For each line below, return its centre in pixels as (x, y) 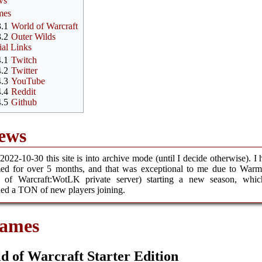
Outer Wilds (34, 36)
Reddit (24, 91)
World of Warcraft (45, 26)
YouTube (28, 81)
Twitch (24, 60)
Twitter (25, 70)
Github (24, 102)
